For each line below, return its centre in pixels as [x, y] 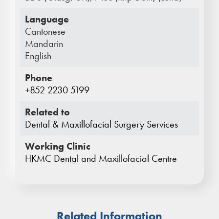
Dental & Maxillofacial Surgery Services [102, 124]
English [38, 56]
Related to [48, 112]
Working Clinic [58, 146]
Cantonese [45, 32]
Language [47, 19]
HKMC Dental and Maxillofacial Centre [101, 159]
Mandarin [44, 44]
